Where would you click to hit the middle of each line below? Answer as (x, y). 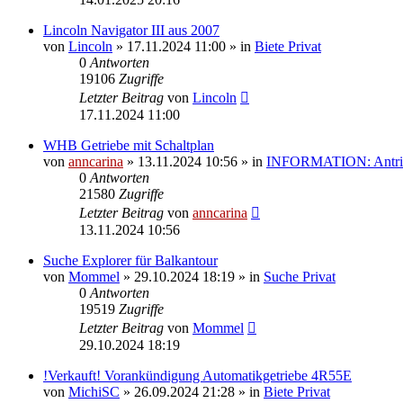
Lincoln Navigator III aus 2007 (131, 30)
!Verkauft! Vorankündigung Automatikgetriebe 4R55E (197, 375)
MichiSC (94, 391)
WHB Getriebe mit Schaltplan (129, 145)
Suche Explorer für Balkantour (130, 260)
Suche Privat (300, 276)
